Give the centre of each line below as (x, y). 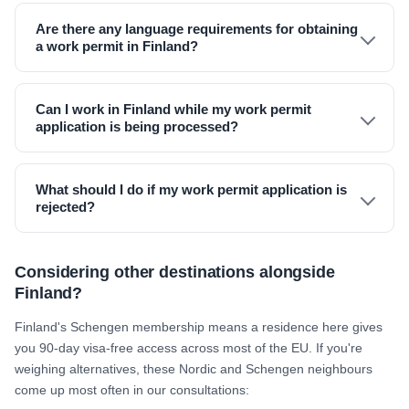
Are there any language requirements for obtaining (197, 29)
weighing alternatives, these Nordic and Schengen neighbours (194, 369)
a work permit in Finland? (117, 46)
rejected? (65, 207)
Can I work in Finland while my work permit (173, 109)
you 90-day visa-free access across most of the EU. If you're (189, 348)
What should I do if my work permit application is (191, 189)
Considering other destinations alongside (175, 272)
